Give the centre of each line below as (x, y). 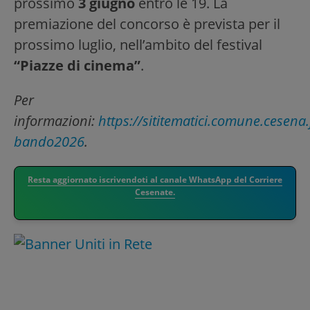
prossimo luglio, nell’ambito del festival (138, 44)
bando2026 (49, 141)
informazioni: (56, 120)
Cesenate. (155, 192)
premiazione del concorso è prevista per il (147, 24)
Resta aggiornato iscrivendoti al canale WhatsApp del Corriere (155, 179)
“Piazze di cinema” (77, 65)
